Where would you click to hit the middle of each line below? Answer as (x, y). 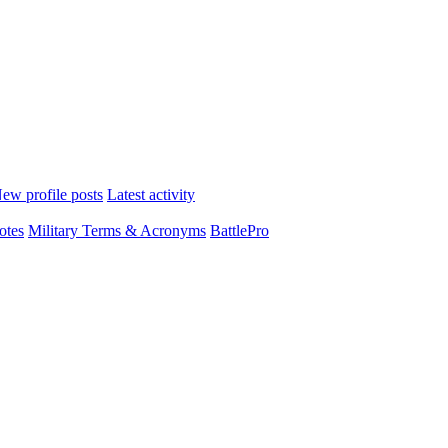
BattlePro (239, 230)
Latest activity (151, 194)
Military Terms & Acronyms (117, 230)
